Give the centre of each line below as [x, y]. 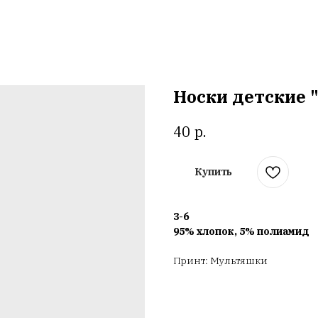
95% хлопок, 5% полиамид [241, 231]
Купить [213, 171]
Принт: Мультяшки [220, 260]
